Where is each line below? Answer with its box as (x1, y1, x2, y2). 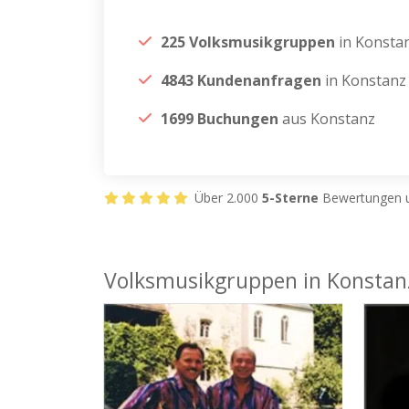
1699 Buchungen (161, 109, 278, 129)
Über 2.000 (191, 189, 262, 206)
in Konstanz (321, 70, 406, 90)
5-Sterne (262, 189, 319, 206)
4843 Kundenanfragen (161, 70, 321, 90)
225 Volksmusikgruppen (161, 32, 339, 52)
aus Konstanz (278, 109, 375, 129)
